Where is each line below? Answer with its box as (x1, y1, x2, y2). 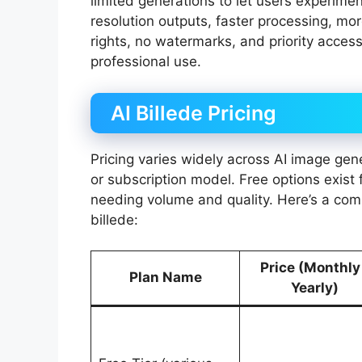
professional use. (90, 53, 201, 70)
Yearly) (290, 280, 339, 297)
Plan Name (128, 269, 202, 286)
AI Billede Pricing (111, 100, 276, 125)
